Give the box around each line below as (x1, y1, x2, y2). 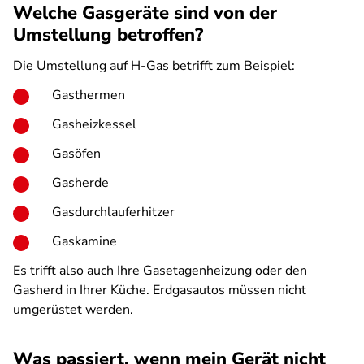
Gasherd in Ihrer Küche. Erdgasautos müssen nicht (13, 281, 306, 299)
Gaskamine (52, 232, 117, 250)
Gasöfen (52, 145, 101, 162)
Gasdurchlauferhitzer (52, 203, 175, 221)
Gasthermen (52, 86, 125, 104)
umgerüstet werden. (13, 301, 133, 318)
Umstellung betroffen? (13, 23, 203, 47)
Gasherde (52, 174, 109, 192)
